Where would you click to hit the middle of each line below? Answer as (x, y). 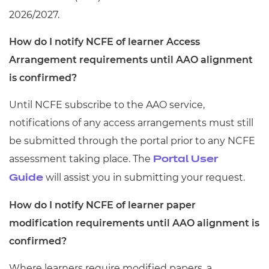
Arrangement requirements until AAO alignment (131, 60)
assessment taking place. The (81, 159)
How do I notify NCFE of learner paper (102, 205)
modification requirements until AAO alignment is (134, 223)
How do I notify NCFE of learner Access (104, 42)
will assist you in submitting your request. (144, 177)
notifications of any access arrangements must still (131, 123)
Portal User (186, 160)
